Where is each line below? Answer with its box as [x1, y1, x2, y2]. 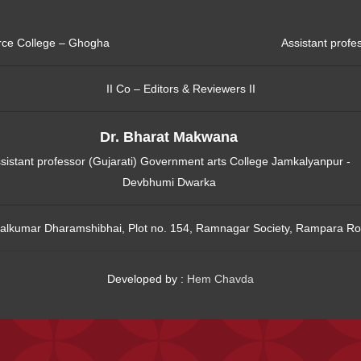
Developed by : [107, 272, 187, 285]
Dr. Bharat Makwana [100, 128, 238, 145]
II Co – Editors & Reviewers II [106, 81, 255, 95]
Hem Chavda [187, 272, 254, 285]
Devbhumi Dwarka [122, 175, 216, 189]
